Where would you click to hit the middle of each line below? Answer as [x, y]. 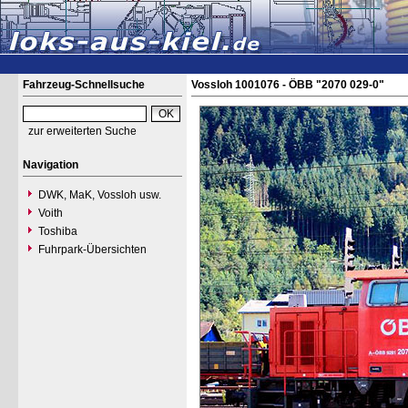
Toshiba [58, 231]
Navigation [51, 165]
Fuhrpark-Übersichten [92, 250]
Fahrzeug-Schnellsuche [84, 85]
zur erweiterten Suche [82, 131]
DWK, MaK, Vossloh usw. [100, 195]
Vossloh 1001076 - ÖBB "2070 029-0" [288, 85]
